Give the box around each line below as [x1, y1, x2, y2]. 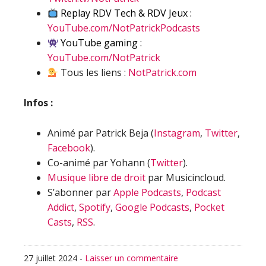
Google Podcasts [115, 201, 189, 214]
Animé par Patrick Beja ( [47, 126, 154, 140]
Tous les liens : [58, 66, 129, 79]
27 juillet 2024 [24, 252, 77, 264]
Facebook [47, 141, 90, 154]
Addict [47, 201, 74, 214]
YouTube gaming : [58, 36, 142, 49]
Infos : [24, 96, 53, 109]
